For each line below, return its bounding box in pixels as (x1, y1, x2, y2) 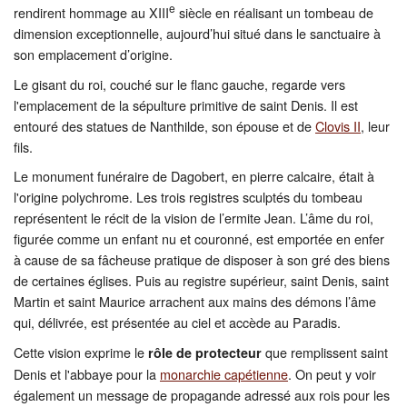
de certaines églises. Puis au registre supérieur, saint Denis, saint (14, 271, 389, 291)
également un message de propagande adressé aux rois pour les (14, 384, 390, 404)
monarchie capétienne (160, 363, 288, 383)
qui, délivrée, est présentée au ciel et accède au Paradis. (14, 313, 341, 333)
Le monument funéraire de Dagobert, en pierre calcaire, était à (14, 166, 374, 186)
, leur (361, 115, 390, 135)
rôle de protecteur (148, 342, 262, 362)
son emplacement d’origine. (14, 44, 173, 64)
